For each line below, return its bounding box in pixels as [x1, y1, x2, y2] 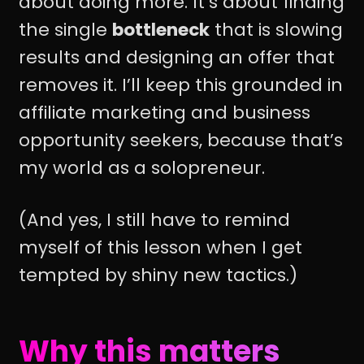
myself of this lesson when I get [19, 235, 302, 261]
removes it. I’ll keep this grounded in [19, 71, 343, 97]
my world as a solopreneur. [19, 154, 265, 180]
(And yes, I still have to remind [19, 207, 290, 233]
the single [19, 16, 112, 42]
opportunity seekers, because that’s [19, 127, 343, 153]
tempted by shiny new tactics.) [19, 262, 297, 288]
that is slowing [210, 16, 343, 42]
